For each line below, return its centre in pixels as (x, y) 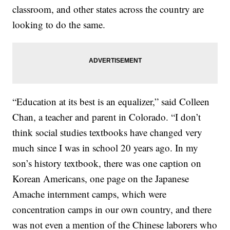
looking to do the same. (59, 24)
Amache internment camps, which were (90, 194)
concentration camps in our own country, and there (112, 209)
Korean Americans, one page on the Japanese (101, 178)
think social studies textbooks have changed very (108, 132)
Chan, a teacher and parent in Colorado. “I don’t (107, 117)
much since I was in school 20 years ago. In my (106, 147)
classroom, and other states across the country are (108, 9)
